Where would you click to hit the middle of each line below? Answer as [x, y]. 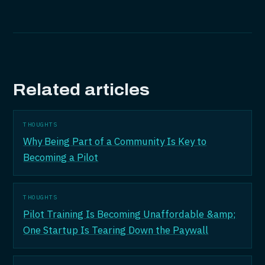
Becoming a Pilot [61, 157]
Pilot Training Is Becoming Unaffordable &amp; [130, 214]
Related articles [82, 90]
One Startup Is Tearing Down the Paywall [116, 230]
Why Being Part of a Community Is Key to [115, 141]
